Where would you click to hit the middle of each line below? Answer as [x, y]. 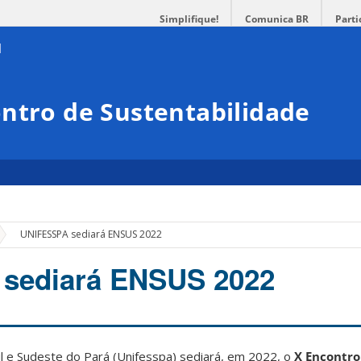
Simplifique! [189, 19]
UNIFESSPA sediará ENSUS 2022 [91, 234]
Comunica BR [277, 19]
